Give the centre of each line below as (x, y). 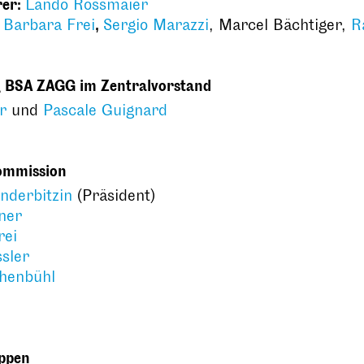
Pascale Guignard (105, 110)
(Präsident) (114, 195)
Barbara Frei (49, 25)
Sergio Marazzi (156, 25)
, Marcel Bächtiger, (280, 25)
